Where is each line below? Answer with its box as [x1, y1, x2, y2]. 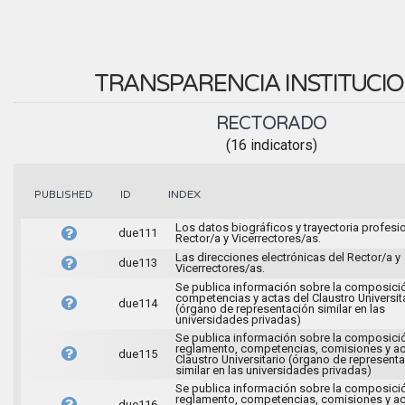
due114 [118, 296, 157, 310]
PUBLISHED [34, 188, 93, 201]
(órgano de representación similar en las [174, 301, 385, 316]
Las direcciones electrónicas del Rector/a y [174, 250, 400, 264]
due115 [118, 346, 157, 361]
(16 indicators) [225, 136, 317, 154]
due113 [118, 255, 157, 269]
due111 [118, 225, 157, 240]
